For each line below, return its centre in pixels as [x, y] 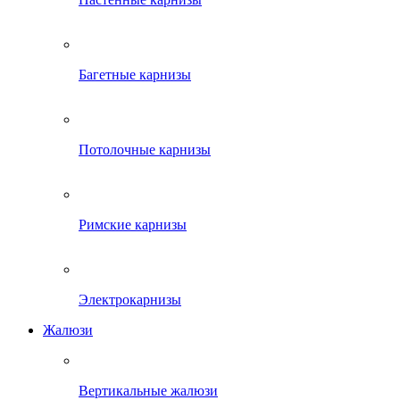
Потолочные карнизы [145, 150]
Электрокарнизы [130, 300]
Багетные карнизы [135, 75]
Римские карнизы [133, 225]
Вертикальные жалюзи [148, 391]
